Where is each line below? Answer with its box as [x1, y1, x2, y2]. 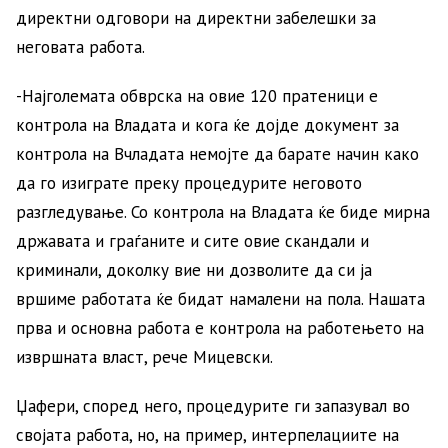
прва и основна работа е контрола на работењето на [16, 316, 424, 339]
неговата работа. [16, 35, 145, 58]
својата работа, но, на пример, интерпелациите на [16, 423, 399, 446]
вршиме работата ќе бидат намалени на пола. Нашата [16, 287, 425, 310]
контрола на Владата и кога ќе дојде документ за [16, 113, 399, 136]
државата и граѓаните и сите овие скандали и [16, 229, 369, 252]
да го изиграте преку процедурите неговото [16, 171, 362, 194]
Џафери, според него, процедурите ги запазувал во [16, 394, 410, 417]
